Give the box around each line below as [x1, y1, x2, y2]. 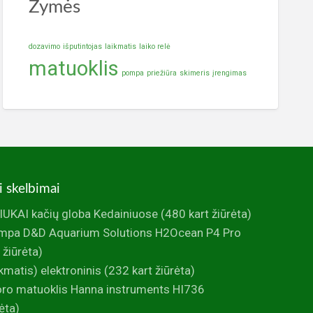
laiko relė [138, 42, 170, 52]
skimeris [179, 68, 210, 78]
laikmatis [104, 42, 136, 52]
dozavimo [28, 42, 60, 52]
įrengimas [212, 68, 247, 78]
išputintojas [62, 42, 102, 52]
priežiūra [146, 68, 177, 78]
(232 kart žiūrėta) [101, 263, 196, 277]
